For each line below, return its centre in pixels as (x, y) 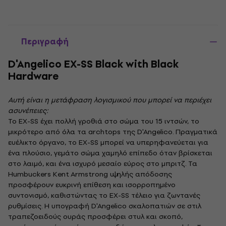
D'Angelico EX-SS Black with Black (93, 64)
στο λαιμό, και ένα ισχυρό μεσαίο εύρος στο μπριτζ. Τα (103, 164)
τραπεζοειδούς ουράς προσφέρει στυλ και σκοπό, (95, 217)
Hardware (33, 76)
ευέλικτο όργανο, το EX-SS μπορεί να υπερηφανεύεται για (108, 143)
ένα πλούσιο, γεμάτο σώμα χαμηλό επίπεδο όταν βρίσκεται (110, 153)
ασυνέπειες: (28, 111)
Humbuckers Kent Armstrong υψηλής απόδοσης (90, 174)
